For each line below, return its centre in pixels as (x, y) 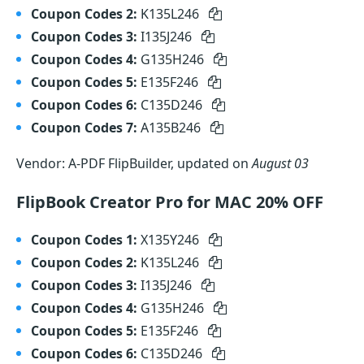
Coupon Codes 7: (84, 128)
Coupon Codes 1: (84, 240)
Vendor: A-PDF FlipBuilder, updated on (134, 163)
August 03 (280, 163)
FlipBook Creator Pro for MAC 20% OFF (170, 202)
